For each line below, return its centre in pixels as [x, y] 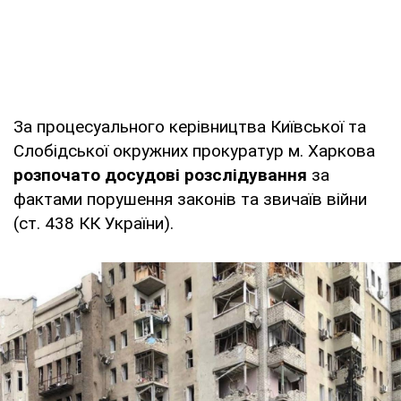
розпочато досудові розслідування [160, 175]
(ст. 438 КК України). [94, 224]
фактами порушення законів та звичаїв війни [190, 200]
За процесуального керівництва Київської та [190, 127]
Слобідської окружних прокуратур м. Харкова [194, 151]
